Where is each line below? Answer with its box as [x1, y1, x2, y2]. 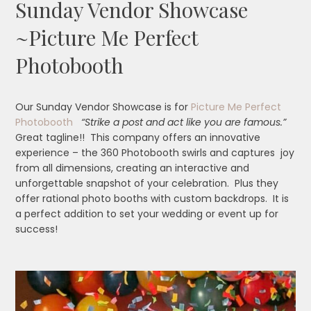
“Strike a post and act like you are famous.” [81, 115, 289, 129]
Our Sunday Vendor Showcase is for [15, 99, 189, 114]
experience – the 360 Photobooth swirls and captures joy [15, 145, 295, 160]
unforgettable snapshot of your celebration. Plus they [15, 176, 279, 190]
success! [15, 221, 58, 236]
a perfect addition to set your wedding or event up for [15, 206, 279, 221]
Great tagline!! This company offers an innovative [15, 130, 261, 144]
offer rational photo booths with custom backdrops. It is [15, 191, 289, 205]
